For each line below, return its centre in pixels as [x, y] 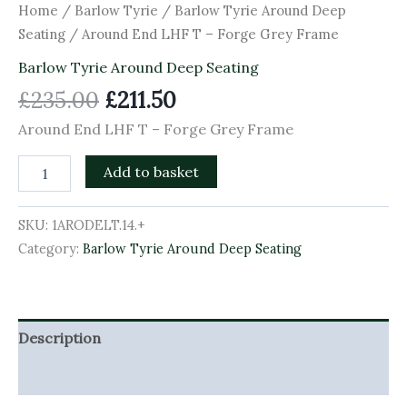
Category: [50, 248]
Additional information [98, 376]
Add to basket [152, 171]
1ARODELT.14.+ [99, 225]
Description [60, 338]
